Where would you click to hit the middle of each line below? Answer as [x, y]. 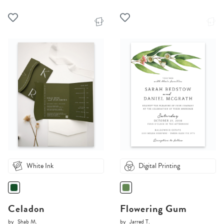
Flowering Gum [153, 209]
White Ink [40, 166]
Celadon [26, 209]
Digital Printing [159, 166]
